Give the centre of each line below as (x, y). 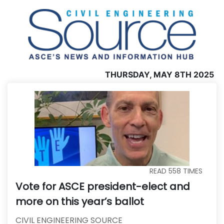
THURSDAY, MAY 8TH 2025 (159, 74)
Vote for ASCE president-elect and (103, 186)
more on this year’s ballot (80, 201)
